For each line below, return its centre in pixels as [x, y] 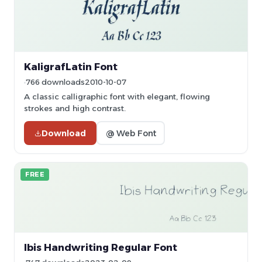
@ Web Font [131, 133]
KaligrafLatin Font [71, 67]
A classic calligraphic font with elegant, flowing [117, 96]
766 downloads [55, 82]
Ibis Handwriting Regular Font [101, 247]
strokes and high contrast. [75, 108]
